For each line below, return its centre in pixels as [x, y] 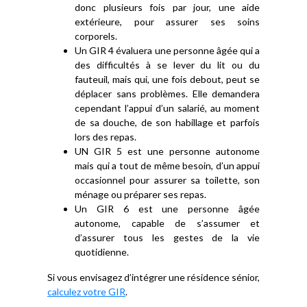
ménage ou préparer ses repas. [140, 194]
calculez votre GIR [86, 292]
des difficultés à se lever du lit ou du [167, 65]
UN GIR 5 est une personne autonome [167, 151]
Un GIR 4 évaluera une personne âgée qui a [167, 50]
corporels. [96, 36]
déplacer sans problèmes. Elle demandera [167, 94]
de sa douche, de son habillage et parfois [167, 122]
